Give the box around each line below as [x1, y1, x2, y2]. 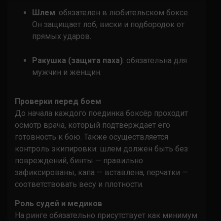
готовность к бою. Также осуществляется [15, 132, 168, 142]
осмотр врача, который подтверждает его [15, 120, 170, 130]
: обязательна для [123, 55, 187, 65]
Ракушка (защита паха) [32, 55, 123, 65]
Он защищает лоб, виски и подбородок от [32, 19, 184, 29]
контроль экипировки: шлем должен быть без [15, 144, 188, 153]
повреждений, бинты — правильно [15, 155, 143, 165]
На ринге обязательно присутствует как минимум [15, 210, 197, 220]
